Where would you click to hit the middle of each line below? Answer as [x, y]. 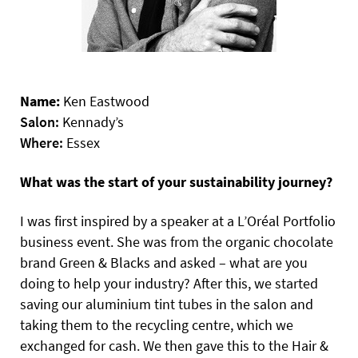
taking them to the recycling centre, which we [157, 324]
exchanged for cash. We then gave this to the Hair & [174, 345]
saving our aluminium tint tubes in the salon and [167, 304]
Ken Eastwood [105, 101]
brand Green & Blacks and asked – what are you [164, 262]
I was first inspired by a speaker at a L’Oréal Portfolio [178, 221]
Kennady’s [91, 121]
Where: [42, 142]
